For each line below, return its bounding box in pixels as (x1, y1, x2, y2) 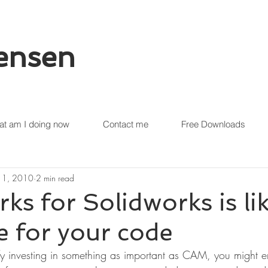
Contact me (102, 118, 148, 130)
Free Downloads (181, 118, 245, 130)
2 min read (36, 172, 74, 184)
